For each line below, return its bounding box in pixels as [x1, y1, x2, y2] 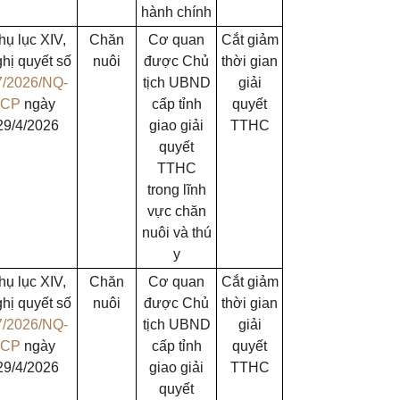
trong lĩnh [146, 182, 206, 197]
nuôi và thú [141, 225, 212, 240]
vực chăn [146, 204, 206, 219]
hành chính [141, 4, 212, 20]
